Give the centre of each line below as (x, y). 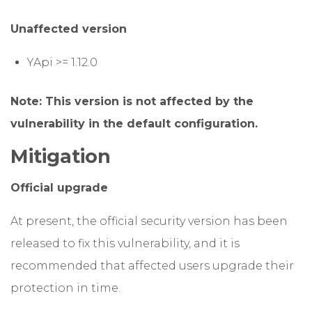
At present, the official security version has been (149, 221)
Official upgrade (59, 188)
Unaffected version (69, 29)
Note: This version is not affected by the (132, 102)
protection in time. (65, 288)
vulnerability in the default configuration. (134, 124)
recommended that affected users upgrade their (152, 266)
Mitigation (61, 157)
